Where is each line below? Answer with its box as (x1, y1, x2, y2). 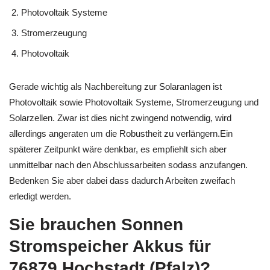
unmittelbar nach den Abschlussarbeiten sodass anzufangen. (9, 159, 248, 170)
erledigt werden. (9, 190, 71, 201)
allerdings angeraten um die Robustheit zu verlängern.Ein (9, 128, 233, 139)
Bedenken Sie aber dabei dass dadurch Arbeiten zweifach (9, 175, 235, 186)
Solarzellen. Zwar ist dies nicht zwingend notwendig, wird (9, 112, 231, 123)
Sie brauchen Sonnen (9, 215, 183, 234)
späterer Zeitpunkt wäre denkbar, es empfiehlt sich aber (9, 143, 227, 154)
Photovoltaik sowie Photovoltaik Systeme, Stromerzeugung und (9, 96, 259, 107)
